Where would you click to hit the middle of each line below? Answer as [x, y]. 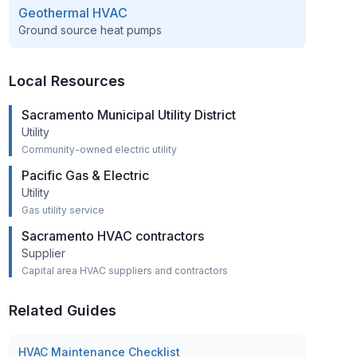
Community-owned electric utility [99, 149]
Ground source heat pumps [90, 30]
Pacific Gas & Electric [85, 175]
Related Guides [62, 310]
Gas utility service [63, 210]
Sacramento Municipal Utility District [128, 115]
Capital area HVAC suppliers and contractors [124, 271]
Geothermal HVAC [73, 13]
